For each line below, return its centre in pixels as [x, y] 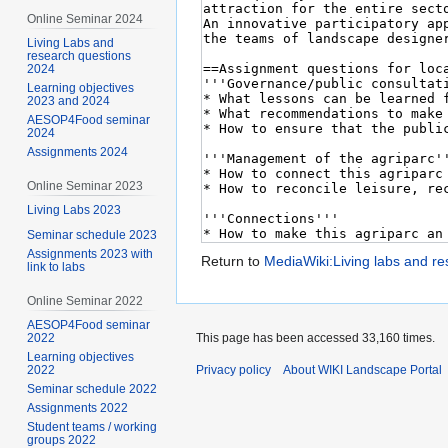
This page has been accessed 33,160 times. [315, 338]
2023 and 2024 [69, 101]
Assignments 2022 [78, 407]
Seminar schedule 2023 [92, 234]
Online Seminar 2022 [85, 300]
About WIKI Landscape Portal [362, 370]
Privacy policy [233, 370]
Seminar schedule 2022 [92, 388]
